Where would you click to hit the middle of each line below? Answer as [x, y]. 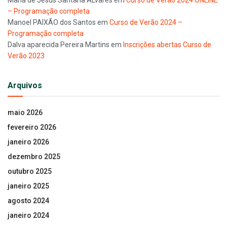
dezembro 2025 [34, 156]
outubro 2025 [30, 171]
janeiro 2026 [28, 142]
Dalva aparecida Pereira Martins [59, 44]
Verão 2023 [26, 55]
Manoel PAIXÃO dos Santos [52, 22]
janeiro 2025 [28, 186]
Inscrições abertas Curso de [167, 44]
